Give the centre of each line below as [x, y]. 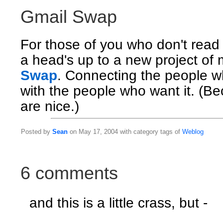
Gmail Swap [69, 17]
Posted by [37, 132]
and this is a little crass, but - [118, 203]
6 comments [69, 173]
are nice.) [50, 107]
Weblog [193, 132]
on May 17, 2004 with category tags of [125, 132]
